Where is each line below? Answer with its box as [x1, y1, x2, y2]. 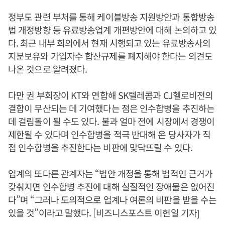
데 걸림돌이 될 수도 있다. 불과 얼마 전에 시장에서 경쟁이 [8, 115, 215, 128]
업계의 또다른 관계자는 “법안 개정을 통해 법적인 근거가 [8, 167, 213, 180]
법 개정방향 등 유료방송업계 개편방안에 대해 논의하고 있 [8, 23, 217, 36]
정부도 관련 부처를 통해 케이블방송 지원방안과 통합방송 [8, 10, 215, 23]
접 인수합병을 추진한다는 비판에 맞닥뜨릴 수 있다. [8, 141, 192, 154]
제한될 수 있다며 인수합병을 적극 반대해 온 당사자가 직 [8, 128, 211, 141]
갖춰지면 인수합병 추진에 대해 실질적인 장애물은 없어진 [8, 180, 214, 193]
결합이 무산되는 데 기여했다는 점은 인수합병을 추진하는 [8, 101, 215, 115]
